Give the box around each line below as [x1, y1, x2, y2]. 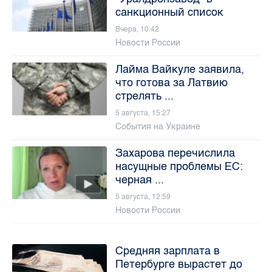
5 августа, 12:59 [115, 192, 171, 201]
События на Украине [115, 121, 200, 132]
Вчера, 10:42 [115, 24, 159, 33]
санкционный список [115, 5, 223, 19]
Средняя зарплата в [115, 243, 220, 257]
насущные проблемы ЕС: [115, 159, 243, 173]
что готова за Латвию [115, 75, 228, 89]
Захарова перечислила [115, 146, 235, 160]
